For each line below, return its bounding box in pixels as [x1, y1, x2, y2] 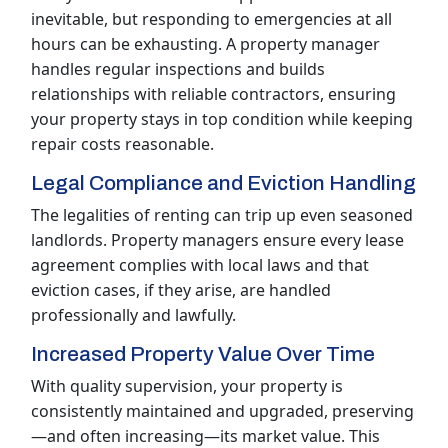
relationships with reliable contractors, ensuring [30, 83, 396, 106]
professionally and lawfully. [30, 304, 236, 327]
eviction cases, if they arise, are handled [30, 279, 331, 302]
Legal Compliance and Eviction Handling [30, 172, 416, 195]
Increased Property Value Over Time [30, 343, 375, 366]
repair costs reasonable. [30, 133, 214, 156]
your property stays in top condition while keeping [30, 108, 413, 131]
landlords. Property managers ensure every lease [30, 229, 404, 252]
